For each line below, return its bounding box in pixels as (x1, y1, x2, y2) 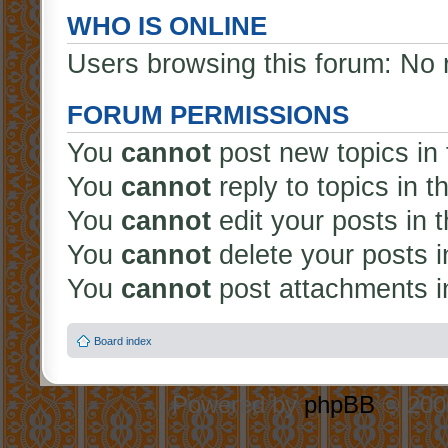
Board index (94, 334, 152, 347)
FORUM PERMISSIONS (67, 101, 349, 129)
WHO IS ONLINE (67, 12, 267, 40)
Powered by (172, 390, 304, 418)
